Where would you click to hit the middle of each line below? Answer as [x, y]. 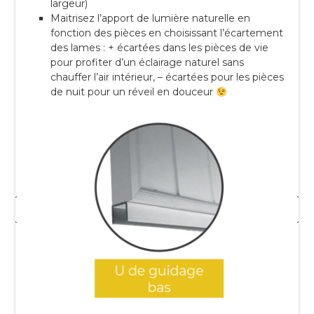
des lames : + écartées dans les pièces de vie [160, 48]
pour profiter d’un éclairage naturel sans [148, 63]
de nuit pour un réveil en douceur [134, 92]
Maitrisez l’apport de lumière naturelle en [151, 19]
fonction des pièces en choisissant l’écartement [167, 33]
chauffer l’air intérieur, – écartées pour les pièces [168, 77]
